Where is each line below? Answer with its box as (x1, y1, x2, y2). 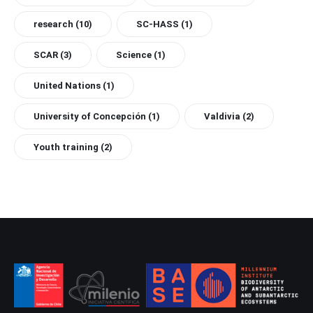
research (34, 19, 73, 30)
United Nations (34, 80, 101, 92)
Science (116, 50, 152, 61)
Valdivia (204, 111, 240, 122)
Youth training (34, 142, 99, 153)
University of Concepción (34, 111, 146, 122)
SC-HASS (136, 19, 179, 30)
